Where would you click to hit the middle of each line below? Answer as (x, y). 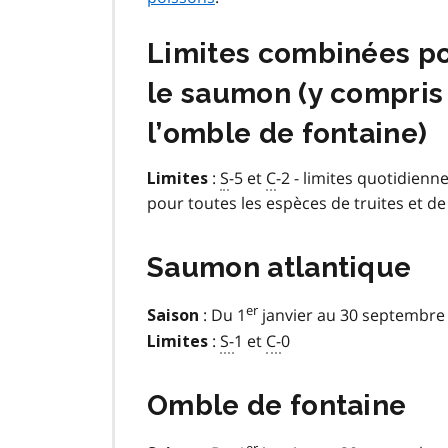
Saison (173, 316)
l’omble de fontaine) (287, 134)
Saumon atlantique (279, 268)
